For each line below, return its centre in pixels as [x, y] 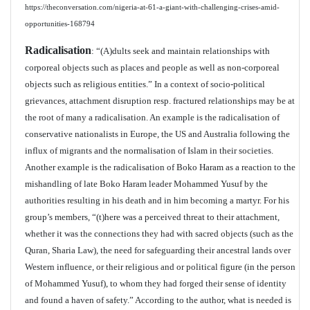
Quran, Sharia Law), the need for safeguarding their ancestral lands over [158, 250]
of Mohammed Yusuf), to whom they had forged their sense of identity [156, 283]
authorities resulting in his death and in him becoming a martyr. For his [157, 200]
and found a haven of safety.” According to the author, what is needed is [158, 300]
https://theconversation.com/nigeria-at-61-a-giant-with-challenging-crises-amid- [152, 7]
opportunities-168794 [60, 24]
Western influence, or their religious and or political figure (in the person [160, 267]
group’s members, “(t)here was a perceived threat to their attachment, [152, 217]
